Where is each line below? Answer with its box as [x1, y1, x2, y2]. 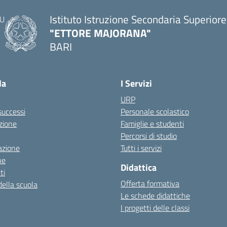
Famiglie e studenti [121, 118, 184, 130]
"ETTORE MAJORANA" [50, 25, 151, 41]
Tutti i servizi [121, 142, 162, 154]
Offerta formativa [121, 177, 179, 190]
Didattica [121, 161, 157, 174]
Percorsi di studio [121, 130, 177, 142]
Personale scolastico [121, 105, 189, 118]
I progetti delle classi [121, 202, 190, 214]
